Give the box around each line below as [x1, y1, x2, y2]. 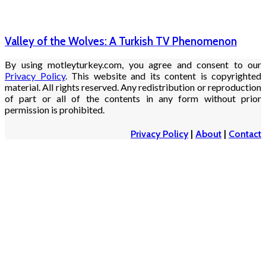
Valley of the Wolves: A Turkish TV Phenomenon [5, 34, 237, 48]
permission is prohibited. [5, 104, 104, 116]
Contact [229, 128, 261, 140]
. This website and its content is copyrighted [65, 70, 261, 82]
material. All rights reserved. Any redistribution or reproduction [5, 81, 261, 93]
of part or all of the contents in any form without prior [5, 93, 261, 104]
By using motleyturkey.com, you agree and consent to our [5, 59, 261, 71]
